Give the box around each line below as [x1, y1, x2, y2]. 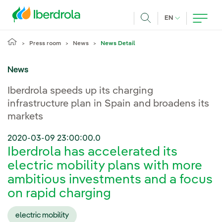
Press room [29, 41, 61, 47]
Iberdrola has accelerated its [7, 146, 177, 159]
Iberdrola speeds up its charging [7, 86, 153, 96]
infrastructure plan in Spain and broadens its [7, 99, 209, 109]
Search [146, 26, 170, 34]
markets [7, 112, 43, 122]
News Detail [101, 41, 135, 47]
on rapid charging [7, 187, 111, 201]
